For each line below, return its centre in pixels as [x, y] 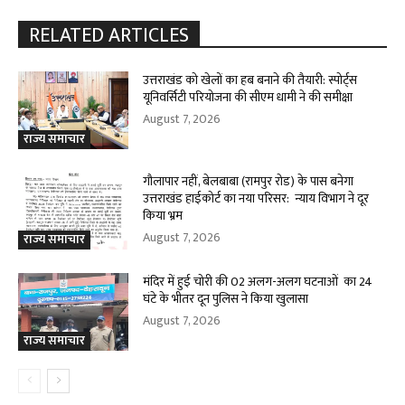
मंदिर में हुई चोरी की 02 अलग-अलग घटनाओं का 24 [258, 282]
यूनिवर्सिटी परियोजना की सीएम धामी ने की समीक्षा [248, 97]
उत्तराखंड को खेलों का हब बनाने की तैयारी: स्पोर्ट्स [250, 80]
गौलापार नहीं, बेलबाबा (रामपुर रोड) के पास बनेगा [249, 181]
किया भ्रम [163, 215]
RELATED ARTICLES [109, 35]
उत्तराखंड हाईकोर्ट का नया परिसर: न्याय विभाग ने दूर [256, 198]
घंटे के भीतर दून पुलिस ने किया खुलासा [226, 299]
